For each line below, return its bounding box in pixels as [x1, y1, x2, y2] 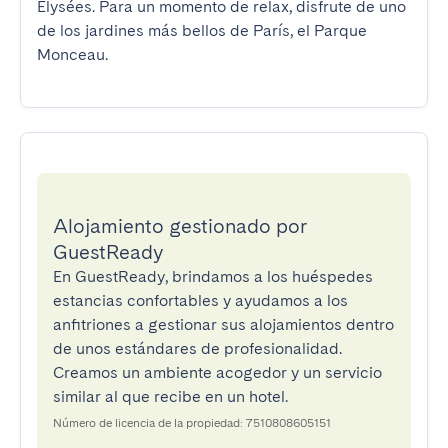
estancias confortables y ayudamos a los [53, 291, 348, 310]
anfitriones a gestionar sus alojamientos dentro [53, 315, 394, 334]
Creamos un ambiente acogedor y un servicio [53, 363, 382, 382]
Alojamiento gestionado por [53, 214, 307, 238]
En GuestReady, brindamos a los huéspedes [53, 267, 373, 286]
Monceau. [37, 45, 108, 64]
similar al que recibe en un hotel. [53, 387, 288, 406]
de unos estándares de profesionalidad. [53, 339, 342, 358]
